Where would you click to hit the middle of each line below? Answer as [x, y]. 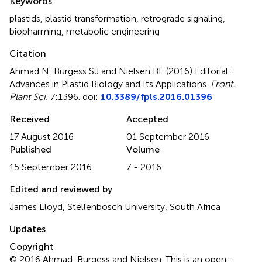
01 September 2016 [168, 137]
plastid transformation [91, 19]
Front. [223, 84]
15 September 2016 [51, 167]
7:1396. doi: [74, 97]
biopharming [35, 32]
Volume [143, 150]
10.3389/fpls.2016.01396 [156, 97]
